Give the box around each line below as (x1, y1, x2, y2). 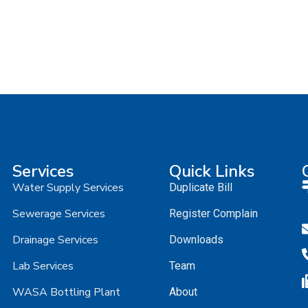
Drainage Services (12, 232, 98, 247)
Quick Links (168, 159, 254, 182)
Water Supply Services (12, 179, 124, 195)
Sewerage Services (12, 206, 105, 221)
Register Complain (168, 206, 258, 220)
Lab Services (12, 258, 74, 274)
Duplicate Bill (168, 180, 232, 194)
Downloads (168, 232, 223, 246)
